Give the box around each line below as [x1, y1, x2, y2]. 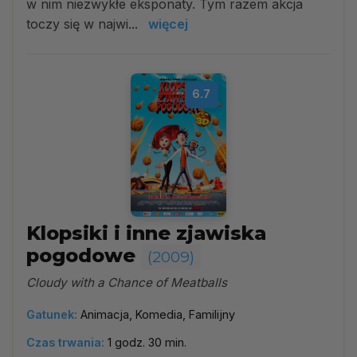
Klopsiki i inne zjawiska [26, 222, 266, 245]
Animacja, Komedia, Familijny [80, 308, 235, 321]
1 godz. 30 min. [108, 335, 186, 349]
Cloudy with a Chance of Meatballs [26, 275, 227, 290]
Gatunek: [26, 308, 77, 321]
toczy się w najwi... [26, 16, 142, 32]
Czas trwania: [26, 335, 104, 349]
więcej [148, 16, 188, 32]
